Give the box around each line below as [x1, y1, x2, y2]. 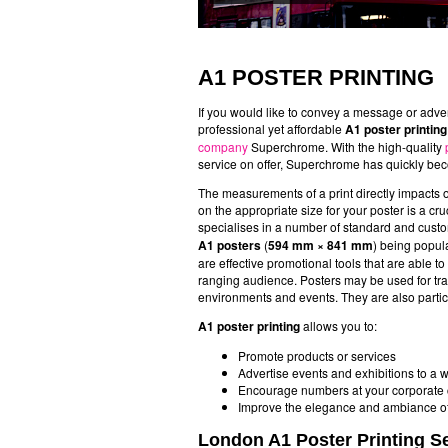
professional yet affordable [198, 120, 345, 137]
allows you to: [300, 317, 377, 334]
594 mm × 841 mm [268, 236, 373, 254]
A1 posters [198, 236, 261, 254]
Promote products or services [238, 347, 396, 364]
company [198, 138, 248, 155]
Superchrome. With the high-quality [248, 138, 445, 155]
